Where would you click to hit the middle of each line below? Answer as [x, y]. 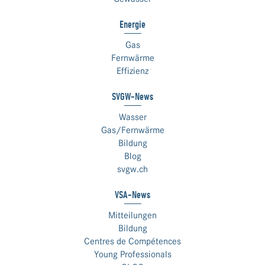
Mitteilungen [132, 215]
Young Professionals [132, 254]
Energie [132, 24]
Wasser [132, 117]
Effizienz [132, 71]
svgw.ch [132, 169]
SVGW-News [132, 96]
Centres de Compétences [132, 241]
